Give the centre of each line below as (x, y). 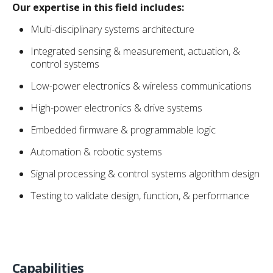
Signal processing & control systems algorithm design (145, 173)
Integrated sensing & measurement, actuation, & (135, 51)
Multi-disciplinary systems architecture (112, 29)
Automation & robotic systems (96, 151)
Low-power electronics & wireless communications (141, 86)
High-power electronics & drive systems (116, 108)
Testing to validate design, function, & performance (140, 195)
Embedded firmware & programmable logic (123, 129)
